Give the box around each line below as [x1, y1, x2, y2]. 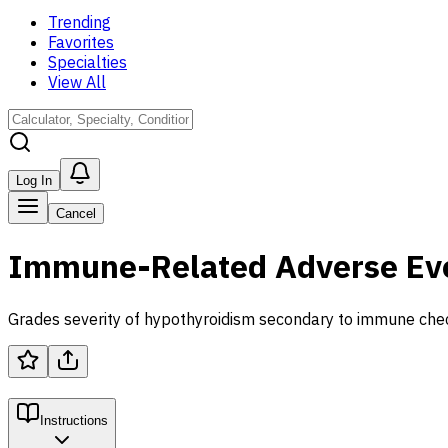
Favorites [48, 32, 114, 52]
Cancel [56, 206, 96, 221]
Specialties [48, 52, 127, 72]
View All [48, 72, 106, 92]
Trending [48, 12, 111, 32]
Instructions [40, 412, 108, 428]
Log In [16, 173, 52, 188]
